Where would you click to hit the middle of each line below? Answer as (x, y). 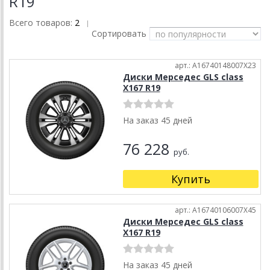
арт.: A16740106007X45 (215, 210)
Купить (190, 179)
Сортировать (119, 34)
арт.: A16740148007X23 (215, 66)
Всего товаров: (42, 23)
